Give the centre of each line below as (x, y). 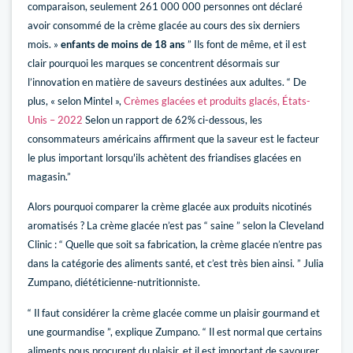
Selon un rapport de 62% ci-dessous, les (173, 119)
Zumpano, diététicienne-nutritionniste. (114, 282)
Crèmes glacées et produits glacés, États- (217, 100)
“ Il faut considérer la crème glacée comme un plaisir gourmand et (174, 312)
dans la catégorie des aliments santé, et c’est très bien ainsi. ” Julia (176, 264)
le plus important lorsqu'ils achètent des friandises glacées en (164, 157)
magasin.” (49, 176)
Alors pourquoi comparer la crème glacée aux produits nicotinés (170, 207)
